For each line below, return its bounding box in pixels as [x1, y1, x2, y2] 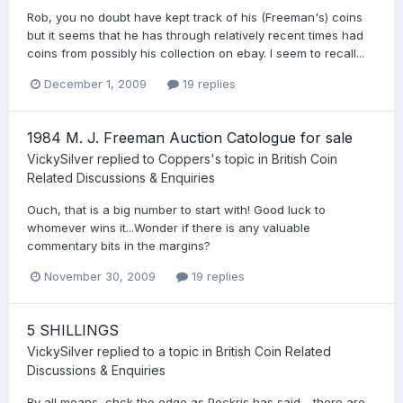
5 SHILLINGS [27, 321, 119, 340]
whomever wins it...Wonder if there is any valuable [27, 220, 310, 236]
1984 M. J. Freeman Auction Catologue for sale [27, 129, 353, 148]
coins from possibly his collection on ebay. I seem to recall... [27, 46, 364, 61]
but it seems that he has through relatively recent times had [27, 28, 363, 43]
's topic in [210, 151, 272, 167]
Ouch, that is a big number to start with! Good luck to [27, 202, 326, 218]
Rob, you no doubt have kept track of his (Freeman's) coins [27, 10, 363, 25]
